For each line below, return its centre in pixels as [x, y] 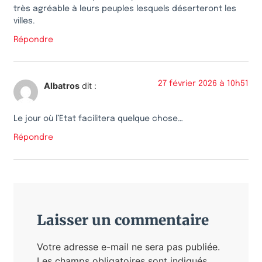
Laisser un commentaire [123, 220]
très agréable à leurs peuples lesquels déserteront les [125, 8]
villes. [24, 21]
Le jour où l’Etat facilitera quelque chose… [98, 118]
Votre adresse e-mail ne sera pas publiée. [128, 247]
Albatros [62, 86]
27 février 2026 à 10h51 [203, 84]
